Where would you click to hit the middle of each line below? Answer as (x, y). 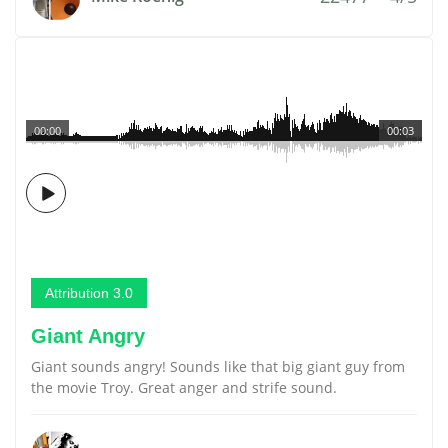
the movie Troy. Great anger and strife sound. (184, 387)
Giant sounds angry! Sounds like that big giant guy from (218, 366)
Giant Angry (88, 336)
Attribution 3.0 (89, 293)
